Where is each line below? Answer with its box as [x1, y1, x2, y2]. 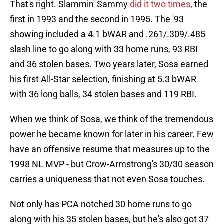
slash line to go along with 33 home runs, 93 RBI [10, 44, 198, 55]
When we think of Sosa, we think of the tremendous [10, 114, 213, 125]
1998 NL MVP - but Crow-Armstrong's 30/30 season [10, 159, 214, 170]
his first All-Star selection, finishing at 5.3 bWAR [10, 74, 196, 85]
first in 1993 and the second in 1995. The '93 [10, 14, 184, 25]
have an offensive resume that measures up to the [10, 144, 210, 155]
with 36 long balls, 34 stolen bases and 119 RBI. [10, 89, 197, 100]
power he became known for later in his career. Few [10, 129, 214, 140]
